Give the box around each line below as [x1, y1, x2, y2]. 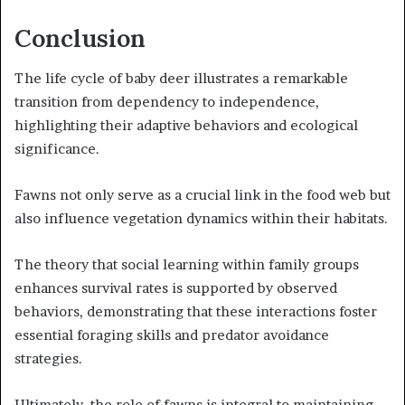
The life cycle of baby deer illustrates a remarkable [14, 70, 348, 88]
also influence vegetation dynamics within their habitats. [14, 210, 388, 228]
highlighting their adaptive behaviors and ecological [14, 117, 358, 135]
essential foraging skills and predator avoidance [14, 326, 329, 344]
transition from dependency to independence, [14, 93, 319, 111]
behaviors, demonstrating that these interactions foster [14, 303, 377, 321]
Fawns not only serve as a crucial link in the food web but [14, 186, 391, 204]
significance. [14, 140, 99, 158]
